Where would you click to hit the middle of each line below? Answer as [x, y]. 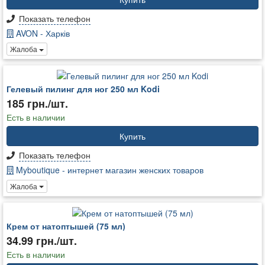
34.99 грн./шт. [42, 240]
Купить [132, 136]
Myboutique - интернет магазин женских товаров [109, 170]
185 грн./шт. [37, 104]
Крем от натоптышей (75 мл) [66, 226]
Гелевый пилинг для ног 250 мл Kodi [83, 89]
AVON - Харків [42, 33]
